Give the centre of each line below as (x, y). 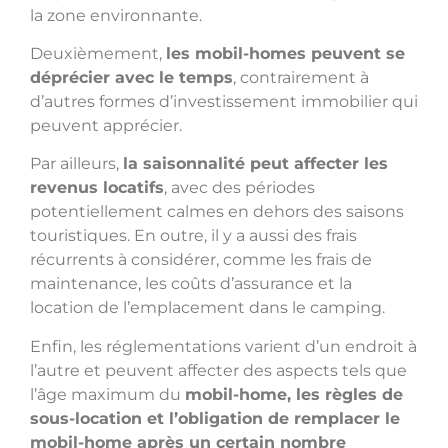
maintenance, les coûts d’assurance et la (191, 284)
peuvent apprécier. (106, 126)
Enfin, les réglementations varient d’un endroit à (223, 346)
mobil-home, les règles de (294, 394)
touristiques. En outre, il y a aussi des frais (193, 236)
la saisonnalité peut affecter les (255, 164)
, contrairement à (301, 78)
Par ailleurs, (76, 164)
